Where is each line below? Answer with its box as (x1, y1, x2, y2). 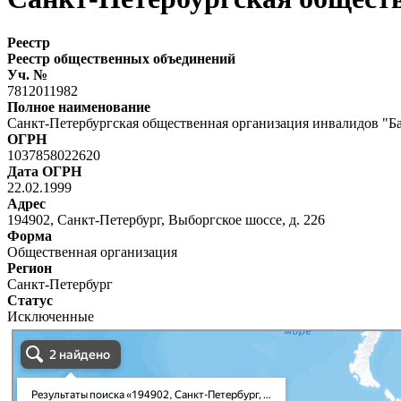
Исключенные (7, 308, 94, 324)
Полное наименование (7, 98, 150, 115)
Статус (7, 292, 53, 308)
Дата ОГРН (7, 163, 81, 179)
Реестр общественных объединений (7, 50, 235, 66)
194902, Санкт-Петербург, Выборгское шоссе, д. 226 (7, 211, 325, 227)
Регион (7, 260, 52, 276)
